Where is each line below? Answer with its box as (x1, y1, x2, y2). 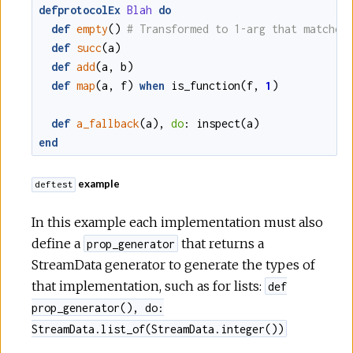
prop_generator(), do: (32, 300, 164, 314)
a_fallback (76, 116, 139, 130)
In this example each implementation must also (32, 214, 323, 230)
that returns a (178, 235, 265, 251)
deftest (34, 179, 73, 191)
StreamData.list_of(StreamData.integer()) (32, 321, 284, 336)
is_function (171, 78, 240, 92)
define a (32, 235, 84, 251)
